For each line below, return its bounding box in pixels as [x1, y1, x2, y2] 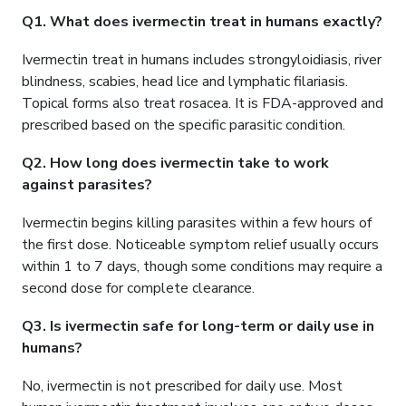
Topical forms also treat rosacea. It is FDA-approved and [22, 93, 383, 114]
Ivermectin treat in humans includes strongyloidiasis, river [22, 50, 382, 71]
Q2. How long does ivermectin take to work [22, 153, 329, 174]
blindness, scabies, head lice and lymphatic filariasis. [22, 72, 348, 92]
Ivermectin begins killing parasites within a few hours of [22, 213, 372, 234]
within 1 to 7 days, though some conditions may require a [22, 256, 382, 277]
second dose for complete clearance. [22, 278, 255, 299]
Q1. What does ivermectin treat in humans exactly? [22, 12, 382, 33]
